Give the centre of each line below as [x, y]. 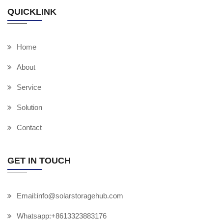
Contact [29, 128]
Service [29, 87]
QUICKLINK [32, 12]
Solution [29, 108]
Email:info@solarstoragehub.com [70, 196]
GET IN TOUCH [39, 161]
